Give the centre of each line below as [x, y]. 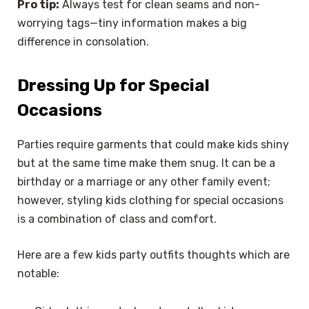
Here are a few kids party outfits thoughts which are [153, 255]
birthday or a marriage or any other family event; [144, 181]
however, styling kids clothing [95, 200]
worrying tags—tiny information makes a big [132, 23]
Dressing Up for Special [113, 85]
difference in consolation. [83, 41]
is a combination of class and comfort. [117, 219]
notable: [38, 273]
